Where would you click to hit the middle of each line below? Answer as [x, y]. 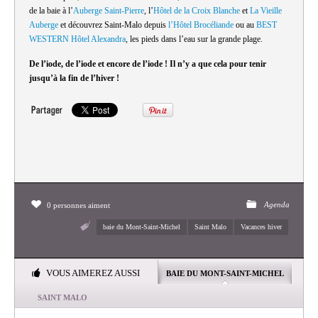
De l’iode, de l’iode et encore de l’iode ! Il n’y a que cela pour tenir [148, 64]
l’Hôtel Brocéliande [201, 25]
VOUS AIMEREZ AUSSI [93, 273]
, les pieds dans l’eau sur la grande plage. [194, 39]
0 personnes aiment [79, 205]
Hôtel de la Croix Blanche [197, 11]
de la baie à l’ [51, 11]
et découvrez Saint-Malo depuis [113, 25]
